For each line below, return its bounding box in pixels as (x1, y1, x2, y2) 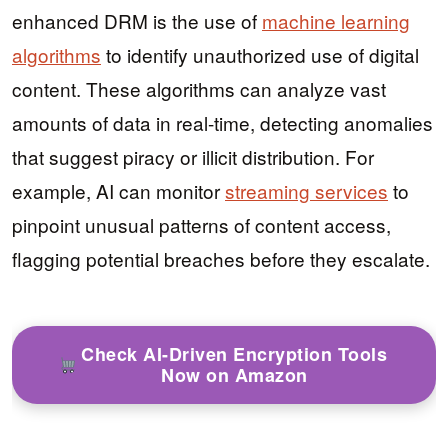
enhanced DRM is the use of (12, 7, 262, 35)
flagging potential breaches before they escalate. (12, 245, 430, 273)
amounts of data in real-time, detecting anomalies (12, 109, 433, 137)
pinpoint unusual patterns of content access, (12, 211, 391, 239)
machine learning (262, 7, 410, 35)
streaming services (225, 177, 388, 205)
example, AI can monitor (12, 177, 225, 205)
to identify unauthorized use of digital (101, 41, 419, 69)
